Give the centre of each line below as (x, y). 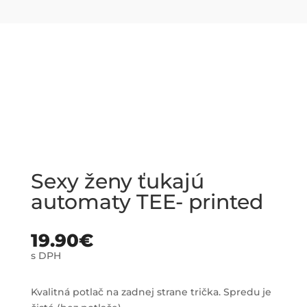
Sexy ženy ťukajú (117, 181)
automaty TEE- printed (147, 201)
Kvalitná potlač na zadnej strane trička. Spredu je (151, 292)
